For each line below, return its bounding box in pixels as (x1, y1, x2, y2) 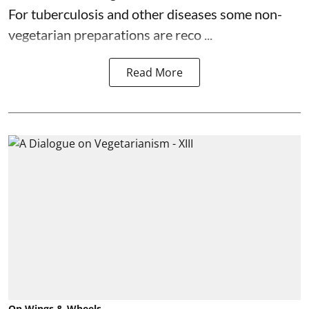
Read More (126, 65, 183, 81)
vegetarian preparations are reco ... (8, 26, 212, 43)
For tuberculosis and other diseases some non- (8, 6, 282, 23)
